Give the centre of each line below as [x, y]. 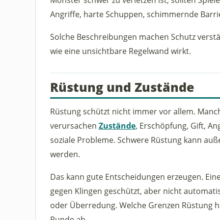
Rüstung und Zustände [122, 87]
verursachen [74, 126]
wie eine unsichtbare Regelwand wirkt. [120, 51]
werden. [65, 154]
